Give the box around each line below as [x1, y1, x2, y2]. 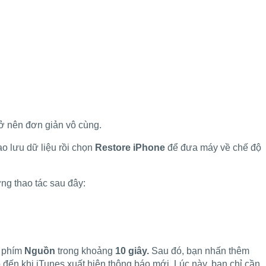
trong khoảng [55, 245, 115, 256]
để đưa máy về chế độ [165, 142, 261, 153]
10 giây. [115, 245, 149, 256]
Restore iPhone [95, 142, 165, 153]
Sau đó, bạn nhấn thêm [149, 245, 249, 256]
